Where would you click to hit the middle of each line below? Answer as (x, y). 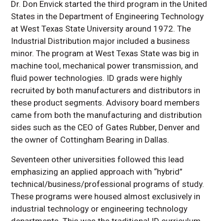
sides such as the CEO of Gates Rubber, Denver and (106, 128)
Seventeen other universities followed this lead (98, 160)
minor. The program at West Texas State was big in (105, 54)
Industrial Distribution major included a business (101, 41)
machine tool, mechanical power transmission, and (105, 66)
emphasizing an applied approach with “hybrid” (97, 172)
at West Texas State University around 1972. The (101, 29)
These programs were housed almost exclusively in (106, 197)
